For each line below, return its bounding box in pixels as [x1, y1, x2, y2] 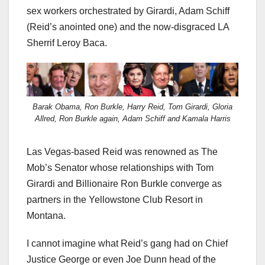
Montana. [27, 211, 66, 221]
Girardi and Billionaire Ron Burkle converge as [27, 179, 222, 189]
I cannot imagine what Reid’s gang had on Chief [27, 238, 228, 249]
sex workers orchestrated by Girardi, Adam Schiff [27, 5, 230, 16]
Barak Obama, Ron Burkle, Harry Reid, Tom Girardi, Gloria [33, 102, 232, 112]
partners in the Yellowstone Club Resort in [27, 195, 203, 205]
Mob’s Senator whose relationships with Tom [27, 163, 214, 173]
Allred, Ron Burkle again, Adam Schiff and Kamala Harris [34, 114, 231, 124]
